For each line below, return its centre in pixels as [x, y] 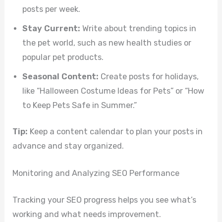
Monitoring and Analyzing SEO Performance [96, 173]
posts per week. [52, 9]
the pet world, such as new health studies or [107, 43]
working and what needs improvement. [87, 215]
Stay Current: [52, 28]
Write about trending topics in [139, 28]
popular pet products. [63, 57]
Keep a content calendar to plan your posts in [115, 132]
